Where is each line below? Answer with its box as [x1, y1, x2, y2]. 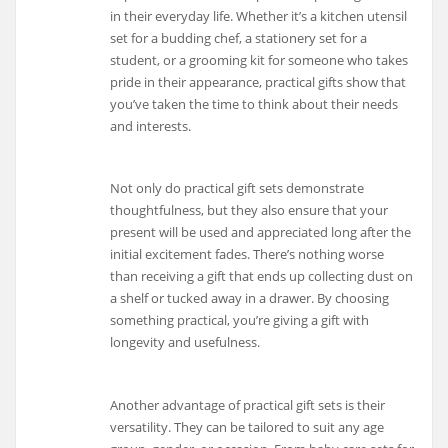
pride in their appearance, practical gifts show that [110, 72, 407, 91]
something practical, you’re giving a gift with [110, 311, 370, 330]
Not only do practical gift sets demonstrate [110, 179, 365, 198]
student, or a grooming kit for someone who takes [110, 50, 409, 69]
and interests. [110, 116, 192, 135]
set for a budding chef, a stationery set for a [110, 28, 368, 47]
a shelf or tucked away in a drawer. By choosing [110, 289, 390, 308]
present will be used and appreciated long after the [110, 223, 412, 242]
